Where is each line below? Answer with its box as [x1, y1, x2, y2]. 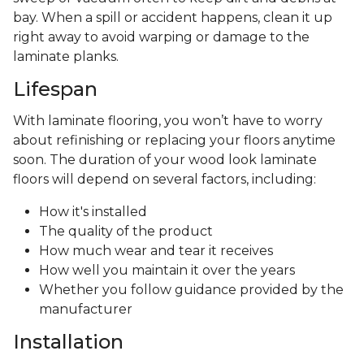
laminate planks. [13, 49, 119, 65]
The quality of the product [39, 223, 213, 240]
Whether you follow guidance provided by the [39, 282, 344, 298]
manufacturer [39, 301, 132, 318]
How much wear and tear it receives [39, 243, 273, 259]
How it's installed [39, 204, 147, 220]
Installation [13, 330, 123, 354]
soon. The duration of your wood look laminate [13, 152, 317, 168]
